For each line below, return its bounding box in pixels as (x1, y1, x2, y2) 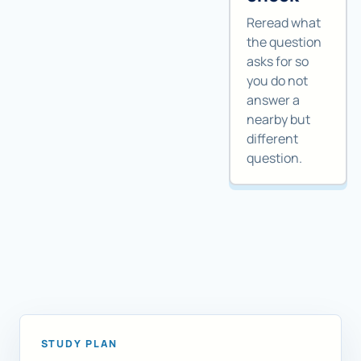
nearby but (247, 110, 310, 129)
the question (247, 33, 322, 52)
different (247, 130, 298, 148)
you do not (247, 72, 308, 90)
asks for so (247, 52, 309, 71)
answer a (247, 91, 300, 110)
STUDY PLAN (40, 337, 118, 351)
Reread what (247, 14, 321, 32)
